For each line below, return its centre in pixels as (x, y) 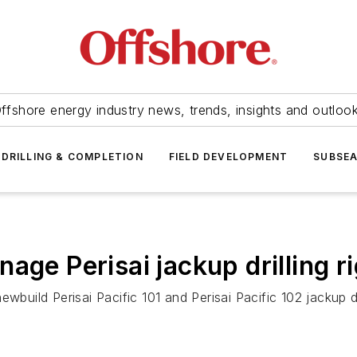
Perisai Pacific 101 (106, 297)
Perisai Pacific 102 (247, 297)
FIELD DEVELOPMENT (228, 157)
